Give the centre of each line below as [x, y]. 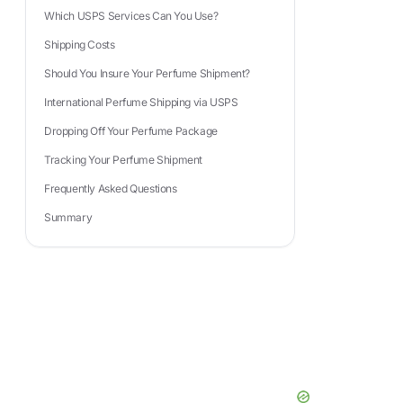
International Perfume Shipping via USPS [141, 102]
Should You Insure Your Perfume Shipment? [147, 73]
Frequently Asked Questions [111, 188]
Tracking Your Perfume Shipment [123, 160]
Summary [68, 217]
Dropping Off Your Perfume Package [131, 131]
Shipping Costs [80, 45]
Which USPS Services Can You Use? [131, 16]
